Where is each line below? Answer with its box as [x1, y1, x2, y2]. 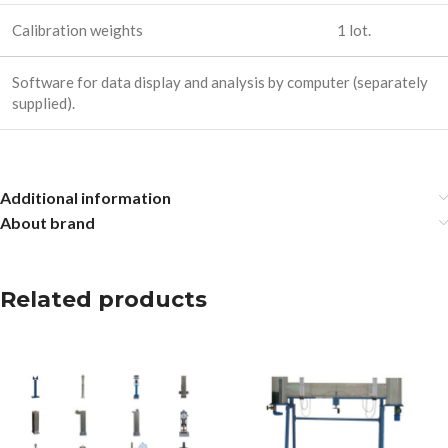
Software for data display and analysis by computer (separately [12, 73, 428, 91]
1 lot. [337, 21, 371, 39]
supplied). [12, 94, 75, 112]
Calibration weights [12, 21, 143, 39]
